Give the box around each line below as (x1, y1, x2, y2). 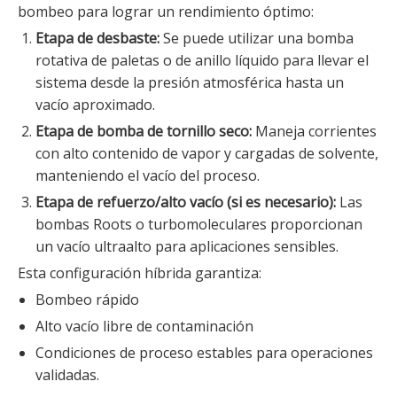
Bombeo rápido (35, 290, 139, 310)
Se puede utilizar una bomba (163, 28, 354, 49)
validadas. (35, 365, 99, 385)
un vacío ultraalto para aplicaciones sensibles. (35, 237, 339, 257)
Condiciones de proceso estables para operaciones (35, 343, 373, 363)
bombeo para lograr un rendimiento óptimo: (18, 2, 314, 22)
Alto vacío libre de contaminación (35, 316, 253, 337)
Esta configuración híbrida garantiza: (18, 263, 261, 284)
